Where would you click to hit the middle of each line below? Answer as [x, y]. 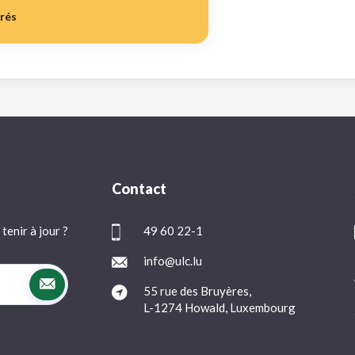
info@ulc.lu [172, 260]
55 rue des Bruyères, [197, 290]
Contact [139, 188]
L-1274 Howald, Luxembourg [219, 307]
